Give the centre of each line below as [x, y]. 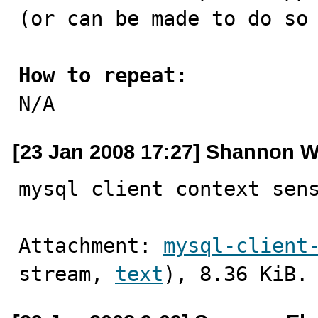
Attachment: [91, 246]
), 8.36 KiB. [236, 274]
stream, [67, 274]
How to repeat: [103, 75]
